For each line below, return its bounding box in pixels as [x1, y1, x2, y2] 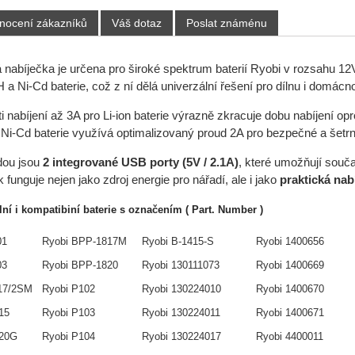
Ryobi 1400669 [255, 259, 324, 272]
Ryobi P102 [41, 283, 95, 296]
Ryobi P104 [41, 330, 95, 343]
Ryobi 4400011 [255, 330, 323, 343]
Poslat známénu [185, 17, 267, 30]
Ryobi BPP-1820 [41, 259, 118, 272]
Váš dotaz [111, 17, 162, 30]
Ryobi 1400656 [255, 235, 324, 248]
